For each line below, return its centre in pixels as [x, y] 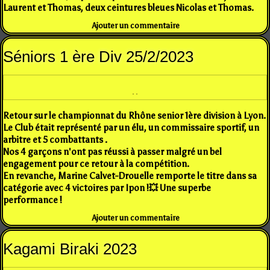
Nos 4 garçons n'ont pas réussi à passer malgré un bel [112, 152]
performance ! [33, 200]
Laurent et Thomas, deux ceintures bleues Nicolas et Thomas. [129, 8]
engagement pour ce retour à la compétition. [96, 164]
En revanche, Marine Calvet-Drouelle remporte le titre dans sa [130, 176]
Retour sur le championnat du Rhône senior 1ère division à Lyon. [134, 115]
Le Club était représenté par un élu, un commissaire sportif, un [131, 127]
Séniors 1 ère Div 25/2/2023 [98, 56]
